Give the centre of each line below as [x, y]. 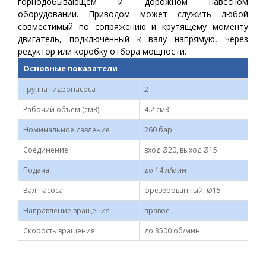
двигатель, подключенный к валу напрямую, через [133, 39]
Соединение [46, 150]
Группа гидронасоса [59, 89]
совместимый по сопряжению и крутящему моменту [133, 26]
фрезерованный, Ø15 [183, 190]
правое [157, 210]
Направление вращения [66, 210]
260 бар [158, 130]
